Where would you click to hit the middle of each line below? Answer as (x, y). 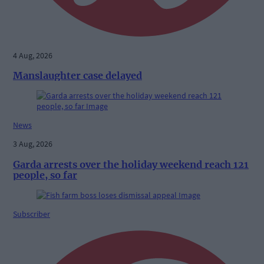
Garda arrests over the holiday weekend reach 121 (131, 164)
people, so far (45, 175)
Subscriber (32, 214)
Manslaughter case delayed (77, 75)
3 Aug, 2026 (33, 144)
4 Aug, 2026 (33, 55)
